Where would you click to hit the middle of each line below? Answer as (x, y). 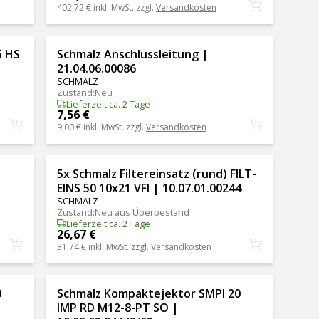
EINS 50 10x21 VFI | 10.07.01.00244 (149, 188)
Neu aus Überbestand (142, 212)
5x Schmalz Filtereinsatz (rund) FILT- (156, 173)
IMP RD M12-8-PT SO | (117, 307)
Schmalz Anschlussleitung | (132, 54)
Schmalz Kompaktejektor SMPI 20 (148, 293)
